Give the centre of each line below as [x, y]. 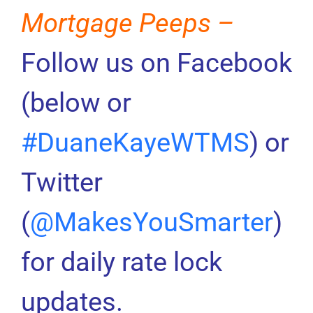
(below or [76, 102]
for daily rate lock [121, 261]
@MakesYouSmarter [151, 221]
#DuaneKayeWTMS [135, 142]
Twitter [61, 182]
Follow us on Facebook [156, 62]
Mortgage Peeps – [127, 22]
